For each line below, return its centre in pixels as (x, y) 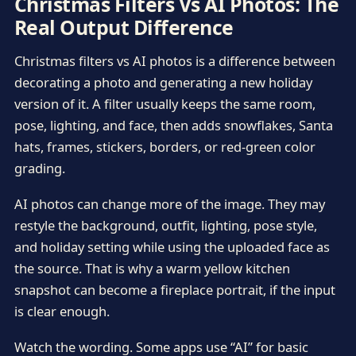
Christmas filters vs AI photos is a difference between (174, 60)
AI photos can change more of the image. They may (169, 204)
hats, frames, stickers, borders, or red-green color (164, 146)
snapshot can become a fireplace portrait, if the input (174, 290)
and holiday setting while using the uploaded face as (172, 247)
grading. (39, 168)
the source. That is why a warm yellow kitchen (152, 269)
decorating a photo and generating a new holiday (163, 82)
